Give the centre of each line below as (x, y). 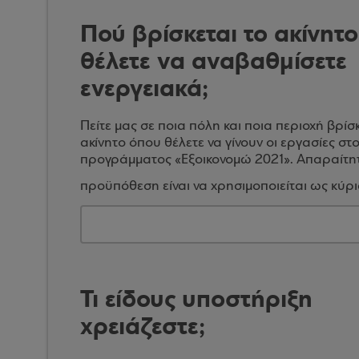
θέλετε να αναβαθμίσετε (214, 61)
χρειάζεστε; (143, 326)
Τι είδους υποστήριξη (196, 299)
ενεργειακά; (144, 88)
